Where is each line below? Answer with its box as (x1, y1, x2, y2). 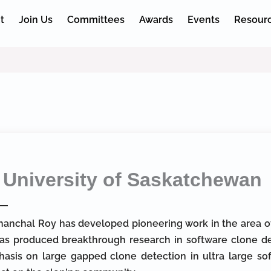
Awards (139, 14, 173, 25)
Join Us (18, 14, 53, 25)
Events (187, 14, 220, 25)
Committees (67, 14, 125, 25)
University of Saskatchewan (3, 169, 263, 191)
